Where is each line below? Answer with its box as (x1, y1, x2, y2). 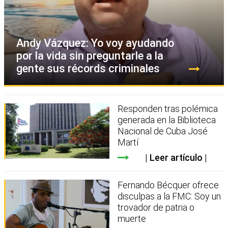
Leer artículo (149, 152, 203, 163)
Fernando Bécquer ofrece (118, 179, 219, 190)
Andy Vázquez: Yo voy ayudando (16, 36, 174, 49)
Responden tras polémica (118, 103, 218, 114)
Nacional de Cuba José (118, 125, 208, 136)
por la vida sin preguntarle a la (16, 49, 163, 62)
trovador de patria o (118, 202, 195, 213)
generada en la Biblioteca (118, 114, 216, 125)
